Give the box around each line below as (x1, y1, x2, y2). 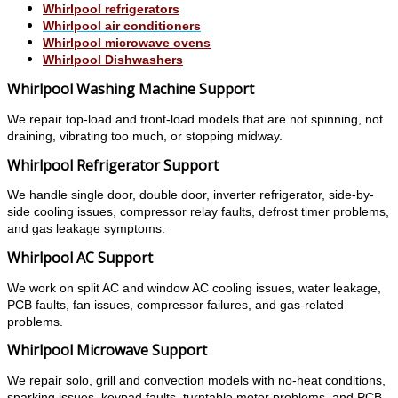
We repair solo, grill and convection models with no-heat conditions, (7, 373, 386, 387)
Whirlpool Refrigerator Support (7, 155, 219, 175)
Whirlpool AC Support (7, 247, 153, 267)
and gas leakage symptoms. (7, 222, 165, 236)
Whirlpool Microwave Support (7, 340, 207, 361)
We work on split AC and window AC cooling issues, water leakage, (7, 281, 381, 295)
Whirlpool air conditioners (43, 20, 201, 34)
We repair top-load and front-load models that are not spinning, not (7, 112, 383, 126)
